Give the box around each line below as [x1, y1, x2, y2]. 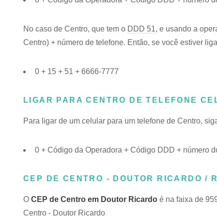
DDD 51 [127, 25, 155, 33]
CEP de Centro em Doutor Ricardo [31, 195, 157, 203]
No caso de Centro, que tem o [23, 25, 127, 33]
